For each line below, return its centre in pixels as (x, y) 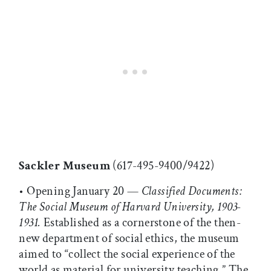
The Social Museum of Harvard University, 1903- (130, 207)
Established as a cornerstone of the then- (142, 223)
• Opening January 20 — (80, 191)
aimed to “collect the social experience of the (127, 254)
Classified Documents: (191, 191)
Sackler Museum (66, 166)
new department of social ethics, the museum (129, 239)
